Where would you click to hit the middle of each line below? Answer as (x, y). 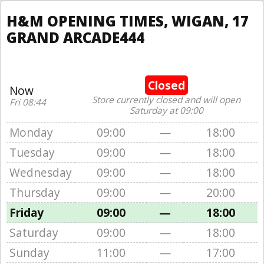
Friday (27, 212)
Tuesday (32, 152)
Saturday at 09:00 (166, 110)
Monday (31, 132)
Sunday (29, 253)
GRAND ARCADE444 (75, 37)
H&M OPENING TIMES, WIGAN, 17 (128, 21)
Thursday (35, 192)
